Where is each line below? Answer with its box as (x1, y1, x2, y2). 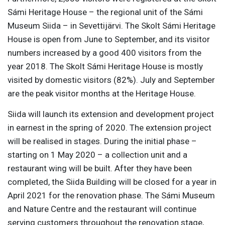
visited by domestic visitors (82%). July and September (8, 74, 215, 85)
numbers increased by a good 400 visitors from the (8, 47, 201, 58)
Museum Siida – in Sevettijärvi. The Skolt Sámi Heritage (8, 20, 215, 31)
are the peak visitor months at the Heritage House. (8, 88, 196, 98)
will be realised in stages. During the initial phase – (8, 136, 197, 146)
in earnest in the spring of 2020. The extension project (8, 122, 211, 133)
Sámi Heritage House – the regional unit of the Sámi (8, 7, 203, 17)
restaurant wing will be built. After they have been (8, 163, 192, 173)
